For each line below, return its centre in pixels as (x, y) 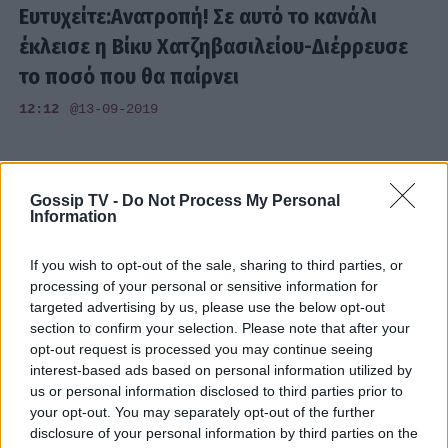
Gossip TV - (76, 200)
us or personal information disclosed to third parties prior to (216, 391)
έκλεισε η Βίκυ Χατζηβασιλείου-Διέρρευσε (214, 46)
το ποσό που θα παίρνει (129, 76)
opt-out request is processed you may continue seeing (201, 349)
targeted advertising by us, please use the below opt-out (207, 307)
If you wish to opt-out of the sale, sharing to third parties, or (216, 265)
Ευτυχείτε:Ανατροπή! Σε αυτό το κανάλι (198, 16)
